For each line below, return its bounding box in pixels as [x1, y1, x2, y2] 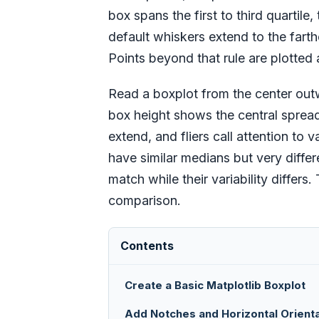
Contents [120, 239, 174, 253]
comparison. [108, 193, 181, 209]
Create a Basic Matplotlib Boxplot [125, 278, 305, 293]
